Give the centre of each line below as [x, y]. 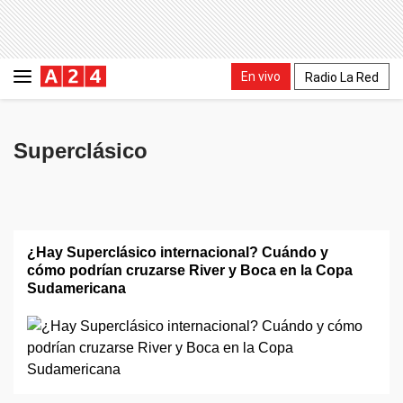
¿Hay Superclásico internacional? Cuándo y [178, 252]
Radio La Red [342, 77]
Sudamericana [76, 288]
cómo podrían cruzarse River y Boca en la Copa [190, 270]
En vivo [261, 76]
